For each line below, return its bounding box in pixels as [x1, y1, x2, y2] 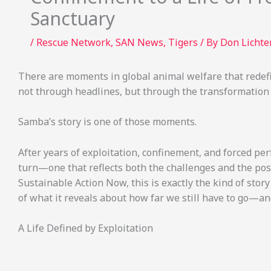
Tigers [168, 35, 198, 49]
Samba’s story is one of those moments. [18, 115, 197, 129]
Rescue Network [36, 35, 111, 49]
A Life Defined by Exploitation [18, 221, 153, 235]
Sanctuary [30, 5, 115, 31]
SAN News [116, 35, 163, 49]
